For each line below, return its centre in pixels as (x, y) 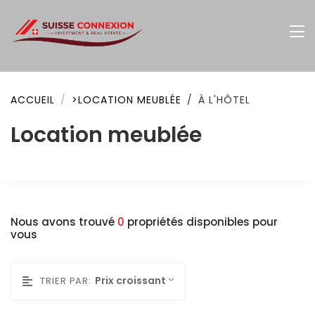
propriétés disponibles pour (201, 221)
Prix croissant (131, 280)
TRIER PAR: (66, 281)
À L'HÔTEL (224, 99)
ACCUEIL (33, 99)
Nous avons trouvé (64, 221)
